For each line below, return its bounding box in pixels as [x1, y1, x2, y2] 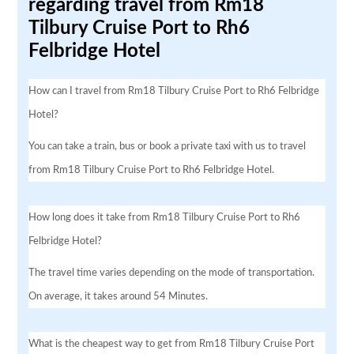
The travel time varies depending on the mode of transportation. [28, 267, 315, 277]
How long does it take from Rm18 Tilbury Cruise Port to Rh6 [28, 212, 301, 222]
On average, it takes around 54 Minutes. [28, 291, 209, 301]
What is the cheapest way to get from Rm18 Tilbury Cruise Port [28, 338, 315, 348]
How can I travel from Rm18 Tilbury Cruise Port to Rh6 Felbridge [28, 85, 320, 96]
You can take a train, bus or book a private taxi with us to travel [28, 141, 307, 151]
